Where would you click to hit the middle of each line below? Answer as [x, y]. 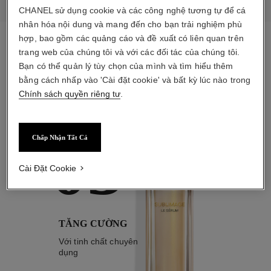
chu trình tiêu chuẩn [135, 73]
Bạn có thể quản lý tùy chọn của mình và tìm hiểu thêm [126, 66]
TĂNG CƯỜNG [93, 223]
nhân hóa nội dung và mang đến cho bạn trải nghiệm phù [131, 24]
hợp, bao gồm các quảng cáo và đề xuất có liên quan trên [131, 38]
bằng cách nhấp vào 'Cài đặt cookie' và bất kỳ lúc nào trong [135, 80]
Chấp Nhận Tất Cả [60, 137]
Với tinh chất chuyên [98, 241]
